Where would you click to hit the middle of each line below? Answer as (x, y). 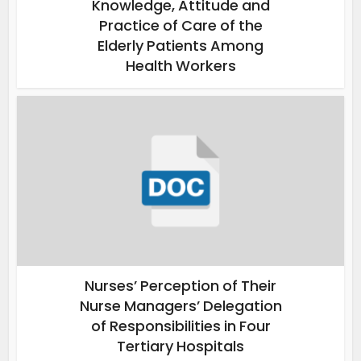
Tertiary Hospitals (180, 346)
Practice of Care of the (180, 25)
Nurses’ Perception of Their (180, 285)
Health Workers (180, 65)
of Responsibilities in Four (180, 326)
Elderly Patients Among (180, 45)
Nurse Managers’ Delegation (180, 305)
